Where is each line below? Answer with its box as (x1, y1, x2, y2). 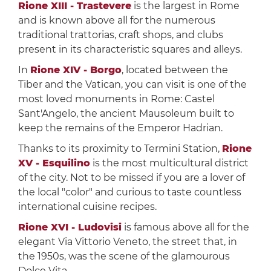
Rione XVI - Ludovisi (18, 221, 122, 233)
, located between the (121, 64, 228, 76)
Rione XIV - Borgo (30, 64, 122, 76)
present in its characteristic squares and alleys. (18, 44, 242, 56)
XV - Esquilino (18, 157, 90, 169)
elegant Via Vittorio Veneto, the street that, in (18, 236, 237, 248)
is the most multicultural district (90, 157, 249, 169)
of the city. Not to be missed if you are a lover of (18, 172, 245, 184)
